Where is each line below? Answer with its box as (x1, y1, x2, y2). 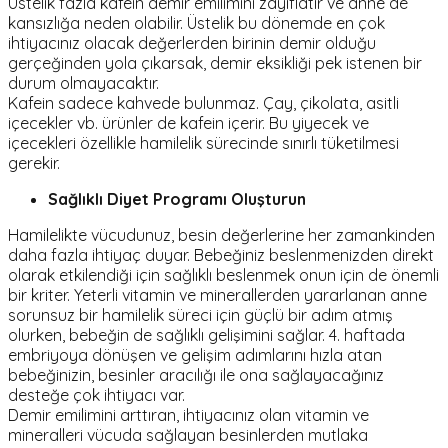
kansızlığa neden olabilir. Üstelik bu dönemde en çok (8, 13, 385, 34)
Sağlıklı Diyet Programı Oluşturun (48, 189, 306, 210)
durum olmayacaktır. (8, 73, 159, 94)
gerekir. (8, 153, 60, 174)
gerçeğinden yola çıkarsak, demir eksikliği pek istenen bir (8, 53, 422, 74)
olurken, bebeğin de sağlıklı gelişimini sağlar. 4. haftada (8, 325, 405, 346)
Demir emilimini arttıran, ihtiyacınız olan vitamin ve (8, 405, 369, 426)
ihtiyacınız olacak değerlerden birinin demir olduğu (8, 33, 376, 54)
